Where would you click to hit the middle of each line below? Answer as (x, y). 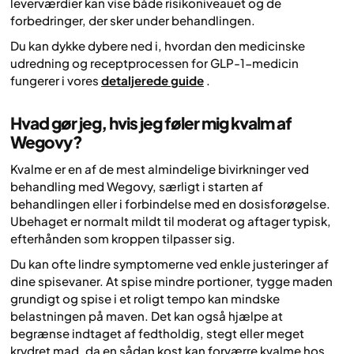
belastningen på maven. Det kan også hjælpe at (147, 316)
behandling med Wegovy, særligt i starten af (137, 186)
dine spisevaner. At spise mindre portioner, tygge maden (171, 281)
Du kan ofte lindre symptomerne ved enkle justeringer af (169, 264)
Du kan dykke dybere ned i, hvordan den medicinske (158, 46)
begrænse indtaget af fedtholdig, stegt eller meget (157, 333)
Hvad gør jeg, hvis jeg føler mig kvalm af (151, 123)
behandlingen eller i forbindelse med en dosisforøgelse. (170, 203)
